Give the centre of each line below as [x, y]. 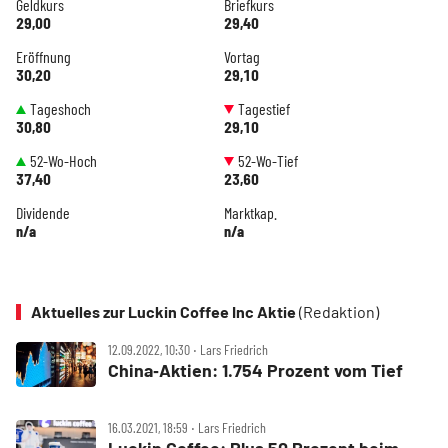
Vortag [242, 56]
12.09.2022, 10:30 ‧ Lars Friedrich [188, 349]
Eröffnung [43, 56]
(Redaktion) [339, 311]
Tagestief [264, 108]
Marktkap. [250, 212]
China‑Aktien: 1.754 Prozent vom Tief [255, 370]
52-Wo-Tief [268, 160]
